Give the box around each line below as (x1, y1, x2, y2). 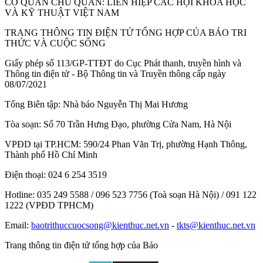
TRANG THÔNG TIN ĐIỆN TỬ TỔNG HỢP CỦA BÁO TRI (5, 28, 247, 38)
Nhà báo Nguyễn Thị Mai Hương (60, 99, 188, 110)
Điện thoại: (5, 170, 46, 180)
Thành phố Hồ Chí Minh (5, 150, 97, 160)
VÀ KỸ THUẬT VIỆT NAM (5, 8, 119, 18)
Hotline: (5, 190, 35, 200)
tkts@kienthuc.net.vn (177, 220, 255, 231)
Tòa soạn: (5, 119, 41, 130)
